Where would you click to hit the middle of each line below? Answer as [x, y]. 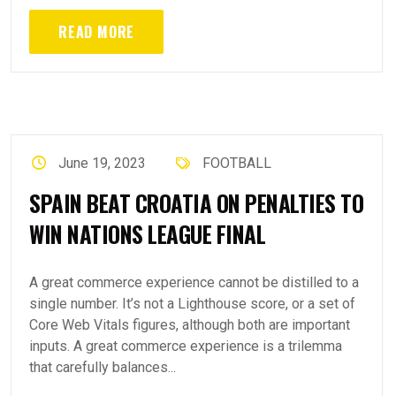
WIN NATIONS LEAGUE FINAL [147, 234]
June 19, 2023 [103, 163]
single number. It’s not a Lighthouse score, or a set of [192, 304]
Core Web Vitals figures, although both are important [190, 325]
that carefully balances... [103, 367]
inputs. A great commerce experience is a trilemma [186, 346]
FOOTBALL [236, 163]
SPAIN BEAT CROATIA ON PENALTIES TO [196, 203]
